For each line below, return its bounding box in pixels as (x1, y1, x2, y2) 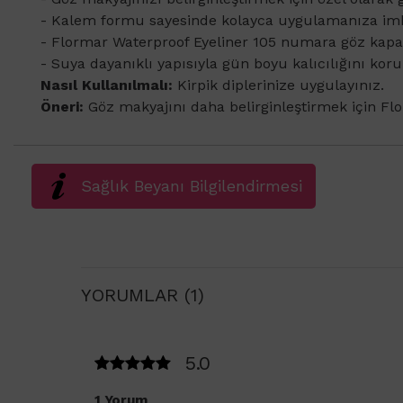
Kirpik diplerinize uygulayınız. (177, 76, 384, 94)
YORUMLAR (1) (81, 284, 204, 307)
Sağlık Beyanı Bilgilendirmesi (81, 176, 302, 196)
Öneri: (40, 98, 88, 116)
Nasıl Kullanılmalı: (40, 76, 177, 94)
